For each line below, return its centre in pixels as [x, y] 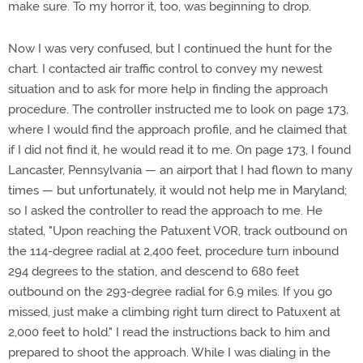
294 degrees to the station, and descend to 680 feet [154, 271]
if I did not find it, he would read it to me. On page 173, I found [179, 150]
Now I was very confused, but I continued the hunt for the [170, 49]
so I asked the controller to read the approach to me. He [165, 211]
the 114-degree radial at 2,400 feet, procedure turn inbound [173, 251]
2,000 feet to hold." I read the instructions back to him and [169, 332]
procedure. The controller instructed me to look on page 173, [178, 109]
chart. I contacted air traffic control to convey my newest [165, 69]
